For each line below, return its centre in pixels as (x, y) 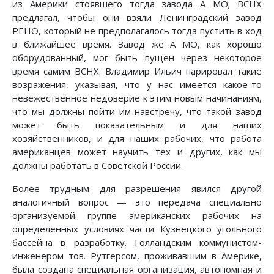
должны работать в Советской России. (98, 165)
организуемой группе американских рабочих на (137, 216)
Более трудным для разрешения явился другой (137, 189)
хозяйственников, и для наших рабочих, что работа (137, 139)
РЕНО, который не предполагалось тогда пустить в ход (137, 31)
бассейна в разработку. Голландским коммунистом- (137, 243)
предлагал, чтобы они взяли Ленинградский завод (137, 17)
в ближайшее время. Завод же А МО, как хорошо (137, 44)
